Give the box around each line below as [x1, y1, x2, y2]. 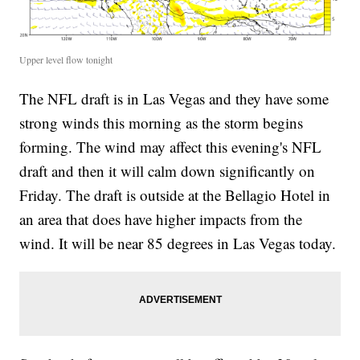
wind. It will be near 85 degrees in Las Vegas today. [19, 232, 337, 253]
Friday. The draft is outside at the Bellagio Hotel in [19, 184, 331, 205]
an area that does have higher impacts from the [19, 208, 303, 229]
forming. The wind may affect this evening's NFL [19, 136, 322, 157]
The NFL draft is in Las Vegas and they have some [19, 88, 329, 108]
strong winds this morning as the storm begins [19, 112, 304, 133]
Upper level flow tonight [19, 52, 113, 66]
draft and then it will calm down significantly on [19, 160, 316, 181]
